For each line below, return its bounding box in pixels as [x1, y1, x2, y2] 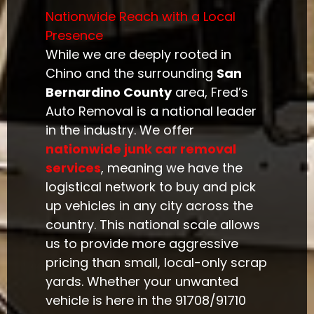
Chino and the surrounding [46, 64, 217, 83]
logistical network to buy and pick [46, 178, 257, 196]
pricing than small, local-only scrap [46, 254, 268, 272]
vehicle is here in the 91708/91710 [46, 292, 247, 310]
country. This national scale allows [46, 216, 261, 234]
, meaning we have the [101, 159, 243, 177]
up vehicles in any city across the [46, 197, 254, 215]
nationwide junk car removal [46, 140, 237, 158]
